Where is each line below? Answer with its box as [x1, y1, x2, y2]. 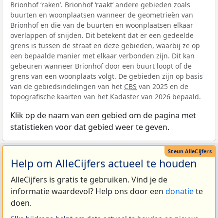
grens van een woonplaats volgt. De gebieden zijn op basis [10, 72, 203, 81]
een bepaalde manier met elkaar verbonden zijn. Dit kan [10, 51, 195, 61]
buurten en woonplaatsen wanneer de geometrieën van [10, 10, 193, 20]
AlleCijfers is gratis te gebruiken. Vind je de [11, 174, 167, 185]
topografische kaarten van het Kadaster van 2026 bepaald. [10, 92, 201, 102]
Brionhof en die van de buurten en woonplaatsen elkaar [10, 20, 193, 30]
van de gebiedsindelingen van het [10, 82, 124, 91]
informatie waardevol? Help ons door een [11, 185, 165, 197]
